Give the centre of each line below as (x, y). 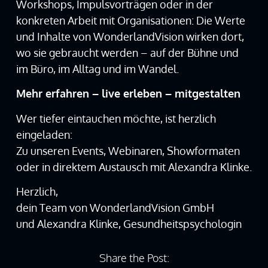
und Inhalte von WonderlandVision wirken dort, (130, 37)
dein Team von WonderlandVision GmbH (115, 208)
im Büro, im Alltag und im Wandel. (97, 69)
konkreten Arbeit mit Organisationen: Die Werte (130, 21)
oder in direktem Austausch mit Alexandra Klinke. (134, 167)
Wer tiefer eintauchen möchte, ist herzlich (116, 118)
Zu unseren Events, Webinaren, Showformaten (128, 150)
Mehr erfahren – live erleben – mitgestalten (128, 94)
